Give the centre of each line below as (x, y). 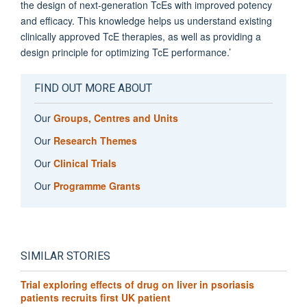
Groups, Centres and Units (115, 118)
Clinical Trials (85, 163)
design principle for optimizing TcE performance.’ (126, 52)
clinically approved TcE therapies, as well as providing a (141, 37)
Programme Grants (97, 186)
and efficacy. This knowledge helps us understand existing (146, 21)
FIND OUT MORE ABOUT (93, 89)
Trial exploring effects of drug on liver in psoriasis (137, 285)
